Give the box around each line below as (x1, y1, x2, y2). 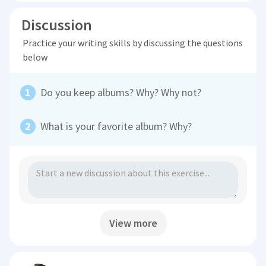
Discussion (21, 15, 93, 35)
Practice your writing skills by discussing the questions (22, 37, 243, 49)
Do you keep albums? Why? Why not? (40, 85, 202, 100)
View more (109, 216, 157, 230)
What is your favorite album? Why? (40, 119, 192, 134)
